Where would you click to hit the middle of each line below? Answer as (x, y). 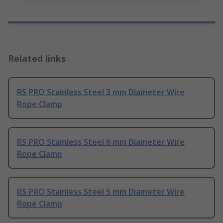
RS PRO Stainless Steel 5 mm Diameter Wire (101, 192)
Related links (37, 58)
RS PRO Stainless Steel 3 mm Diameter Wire (101, 92)
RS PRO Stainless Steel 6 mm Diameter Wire (101, 142)
